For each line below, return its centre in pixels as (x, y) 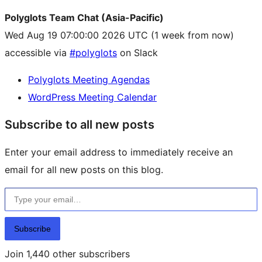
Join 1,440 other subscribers (67, 254)
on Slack (137, 53)
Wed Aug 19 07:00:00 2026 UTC (76, 35)
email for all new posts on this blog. (84, 170)
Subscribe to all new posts (80, 125)
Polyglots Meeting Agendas (89, 80)
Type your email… (20, 187)
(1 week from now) (191, 35)
